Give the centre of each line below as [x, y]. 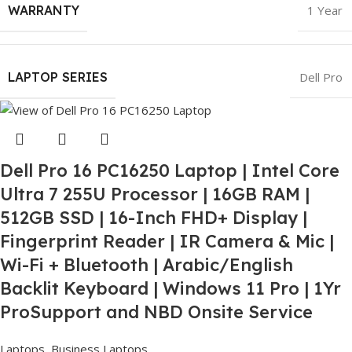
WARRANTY [44, 10]
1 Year [325, 10]
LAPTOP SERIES [58, 77]
